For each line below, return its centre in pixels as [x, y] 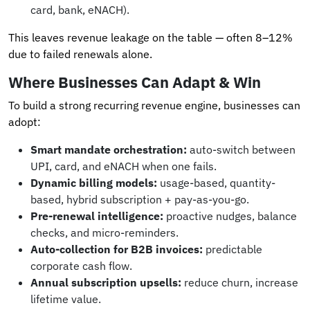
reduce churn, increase [240, 282]
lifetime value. [66, 299]
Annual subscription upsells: [106, 282]
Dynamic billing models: [94, 182]
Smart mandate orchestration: [109, 149]
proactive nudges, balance [230, 216]
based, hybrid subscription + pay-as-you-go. [140, 199]
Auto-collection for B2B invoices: [117, 249]
